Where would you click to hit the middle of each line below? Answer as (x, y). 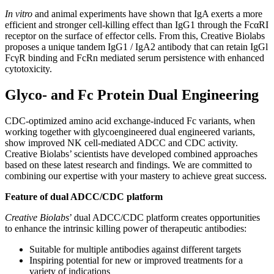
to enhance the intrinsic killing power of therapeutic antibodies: (126, 228)
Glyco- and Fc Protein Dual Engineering (132, 94)
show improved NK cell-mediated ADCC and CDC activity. (121, 143)
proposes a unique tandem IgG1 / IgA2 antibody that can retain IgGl (136, 46)
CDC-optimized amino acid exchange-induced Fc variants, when (130, 120)
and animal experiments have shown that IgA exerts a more (147, 13)
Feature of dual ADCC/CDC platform (84, 196)
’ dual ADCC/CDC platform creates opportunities (165, 217)
